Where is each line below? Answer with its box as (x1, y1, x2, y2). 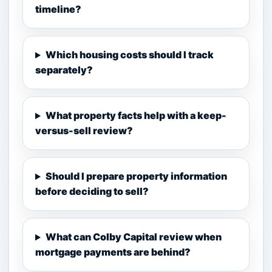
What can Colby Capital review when (45, 231, 222, 243)
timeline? (35, 3, 81, 16)
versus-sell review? (35, 124, 133, 137)
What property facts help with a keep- (45, 109, 226, 122)
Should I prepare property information (45, 170, 227, 183)
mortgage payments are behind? (35, 246, 191, 259)
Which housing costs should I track (45, 49, 214, 61)
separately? (35, 64, 93, 76)
